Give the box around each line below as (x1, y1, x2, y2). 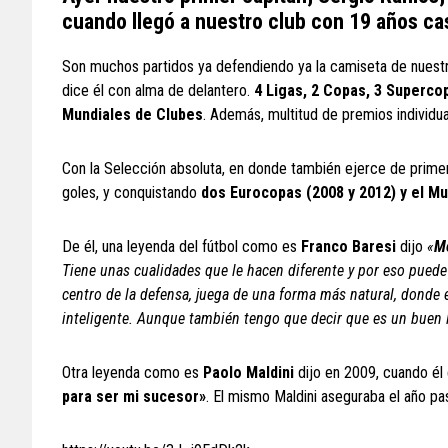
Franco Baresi (301, 236, 396, 256)
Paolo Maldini (203, 362, 294, 382)
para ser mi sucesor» (62, 386, 206, 406)
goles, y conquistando (62, 182, 201, 202)
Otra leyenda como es (62, 362, 203, 382)
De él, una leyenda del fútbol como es (62, 236, 301, 256)
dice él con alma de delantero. (62, 80, 254, 100)
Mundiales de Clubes (62, 104, 203, 124)
